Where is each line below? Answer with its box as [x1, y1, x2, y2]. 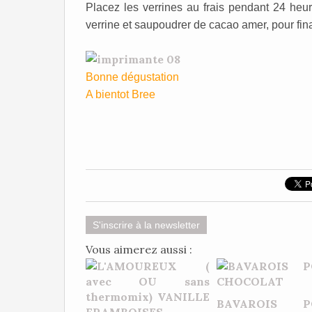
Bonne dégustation [86, 71, 179, 83]
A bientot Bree [86, 88, 155, 100]
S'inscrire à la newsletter [93, 219, 200, 231]
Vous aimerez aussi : [86, 242, 192, 256]
